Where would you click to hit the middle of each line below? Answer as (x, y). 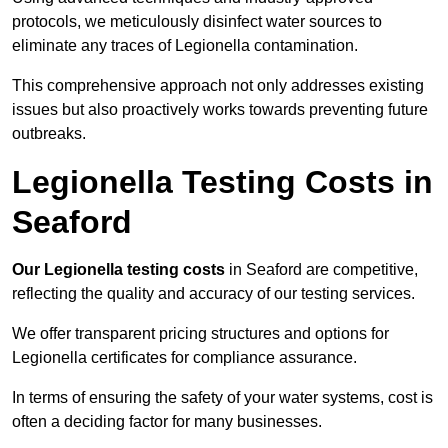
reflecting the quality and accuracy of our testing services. (213, 294)
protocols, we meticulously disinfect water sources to (197, 22)
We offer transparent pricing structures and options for (200, 334)
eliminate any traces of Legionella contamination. (185, 46)
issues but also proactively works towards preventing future (220, 110)
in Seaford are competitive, (321, 270)
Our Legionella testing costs (118, 270)
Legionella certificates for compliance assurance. (184, 358)
